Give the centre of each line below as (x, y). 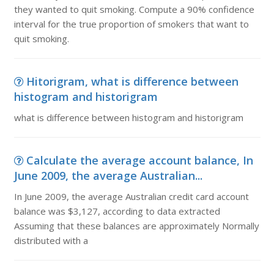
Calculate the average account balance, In (139, 160)
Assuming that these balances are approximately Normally (136, 226)
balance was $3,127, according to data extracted (117, 211)
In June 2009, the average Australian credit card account (131, 196)
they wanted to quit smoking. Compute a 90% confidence (134, 9)
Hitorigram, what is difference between (132, 81)
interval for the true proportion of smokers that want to (131, 24)
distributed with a (51, 240)
